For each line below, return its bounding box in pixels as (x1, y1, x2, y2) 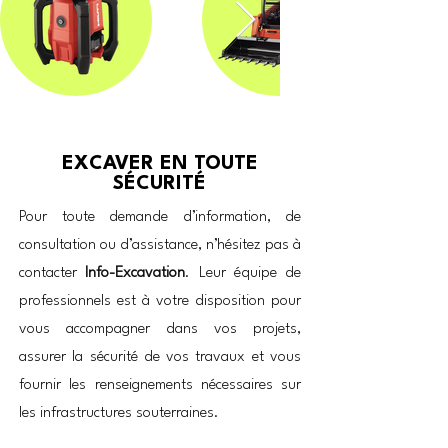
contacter (19, 266, 86, 281)
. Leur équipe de (185, 266, 301, 281)
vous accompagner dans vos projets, (19, 322, 301, 337)
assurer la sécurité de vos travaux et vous (19, 350, 301, 365)
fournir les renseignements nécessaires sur (19, 378, 301, 393)
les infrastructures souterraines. (19, 406, 219, 421)
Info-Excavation (85, 266, 186, 281)
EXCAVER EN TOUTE (61, 154, 258, 174)
